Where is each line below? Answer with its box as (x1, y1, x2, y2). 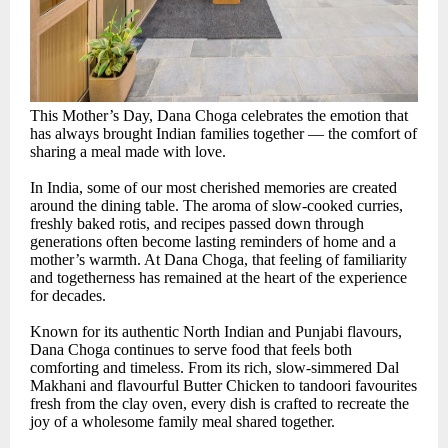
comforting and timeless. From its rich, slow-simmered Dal (30, 359, 399, 377)
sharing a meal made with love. (30, 143, 226, 161)
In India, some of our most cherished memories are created (30, 179, 397, 197)
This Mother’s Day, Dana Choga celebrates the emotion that (30, 107, 408, 125)
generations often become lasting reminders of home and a (30, 233, 396, 251)
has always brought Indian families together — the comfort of (30, 125, 417, 143)
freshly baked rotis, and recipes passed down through (30, 215, 364, 233)
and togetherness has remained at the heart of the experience (30, 269, 407, 287)
